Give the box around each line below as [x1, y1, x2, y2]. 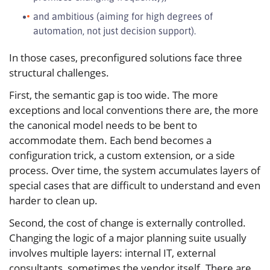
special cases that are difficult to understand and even [9, 178, 260, 193]
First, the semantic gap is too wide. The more [9, 88, 218, 102]
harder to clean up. [9, 193, 98, 208]
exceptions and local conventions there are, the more [9, 103, 259, 118]
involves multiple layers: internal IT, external [9, 246, 216, 260]
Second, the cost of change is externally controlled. [9, 216, 246, 230]
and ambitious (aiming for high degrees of [33, 10, 213, 23]
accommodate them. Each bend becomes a [9, 133, 212, 148]
